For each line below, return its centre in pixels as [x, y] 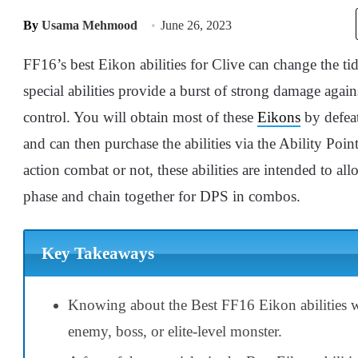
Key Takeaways [97, 254]
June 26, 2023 [196, 25]
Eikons [279, 117]
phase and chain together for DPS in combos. [162, 196]
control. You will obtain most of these [140, 117]
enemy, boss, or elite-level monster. [175, 331]
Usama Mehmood [89, 25]
